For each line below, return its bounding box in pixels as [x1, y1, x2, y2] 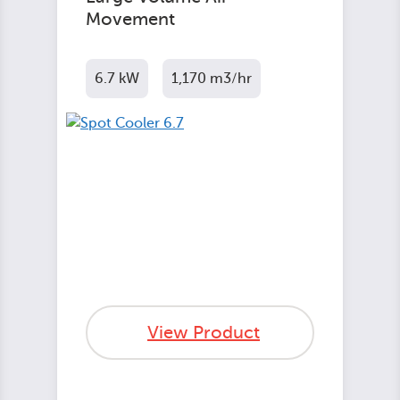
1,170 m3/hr [171, 71, 252, 87]
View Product [147, 322, 260, 343]
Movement [86, 9, 175, 29]
